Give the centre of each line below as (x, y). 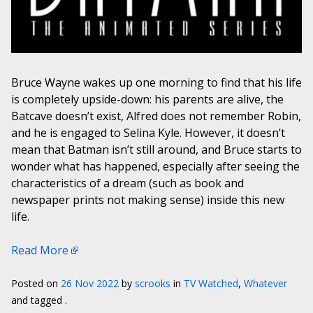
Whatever (265, 283)
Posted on (36, 283)
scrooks (153, 283)
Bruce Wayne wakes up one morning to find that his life (156, 82)
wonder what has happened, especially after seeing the (155, 166)
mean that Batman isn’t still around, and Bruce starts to (156, 149)
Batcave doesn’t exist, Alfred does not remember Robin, (156, 116)
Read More (40, 250)
